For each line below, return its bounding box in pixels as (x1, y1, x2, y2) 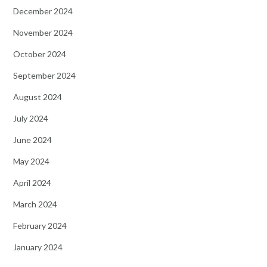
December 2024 (13, 5, 73, 16)
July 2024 (13, 113, 48, 123)
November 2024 (13, 27, 73, 38)
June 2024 (13, 134, 52, 145)
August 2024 (13, 91, 62, 102)
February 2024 (13, 220, 67, 231)
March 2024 (13, 198, 57, 209)
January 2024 (13, 241, 63, 252)
